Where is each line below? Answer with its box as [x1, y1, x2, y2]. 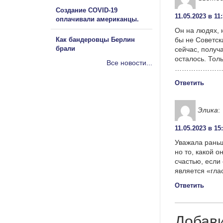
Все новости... [107, 58, 152, 67]
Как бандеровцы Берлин [56, 35, 135, 43]
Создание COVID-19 [56, 6, 117, 14]
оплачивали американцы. [56, 15, 139, 23]
